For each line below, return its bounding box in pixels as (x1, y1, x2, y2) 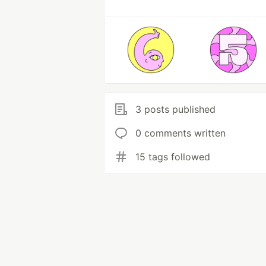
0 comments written (135, 127, 226, 139)
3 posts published (135, 103, 216, 115)
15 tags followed (135, 151, 210, 163)
